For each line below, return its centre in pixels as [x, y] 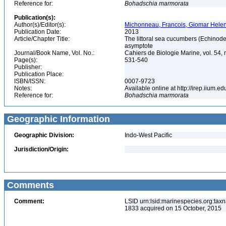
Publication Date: [38, 32]
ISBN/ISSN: [30, 81]
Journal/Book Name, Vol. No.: [54, 53]
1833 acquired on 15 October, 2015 [173, 208]
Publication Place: [39, 74]
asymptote [139, 46]
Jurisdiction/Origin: [41, 149]
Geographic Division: [44, 135]
